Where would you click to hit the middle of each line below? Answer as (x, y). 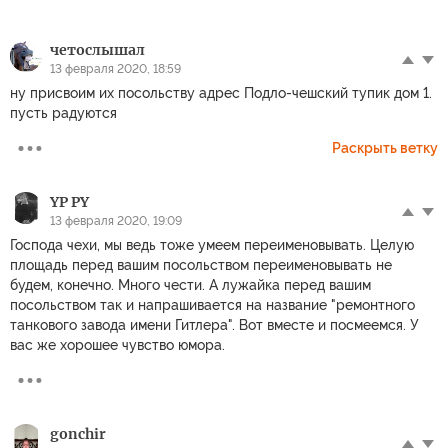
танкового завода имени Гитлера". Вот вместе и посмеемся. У (214, 325)
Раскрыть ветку (385, 148)
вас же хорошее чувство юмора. (117, 345)
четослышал (97, 50)
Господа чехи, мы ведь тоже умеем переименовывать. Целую (212, 245)
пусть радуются (63, 113)
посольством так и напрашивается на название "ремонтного (212, 305)
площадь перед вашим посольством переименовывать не (201, 265)
